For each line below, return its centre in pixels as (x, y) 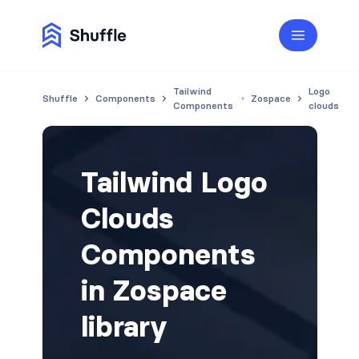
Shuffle (60, 98)
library (124, 327)
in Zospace (153, 290)
